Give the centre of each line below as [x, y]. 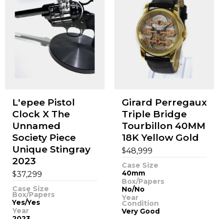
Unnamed [36, 126]
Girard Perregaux [164, 102]
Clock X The [41, 114]
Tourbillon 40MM [163, 126]
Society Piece [44, 137]
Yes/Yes [26, 202]
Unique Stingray [51, 149]
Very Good [141, 211]
